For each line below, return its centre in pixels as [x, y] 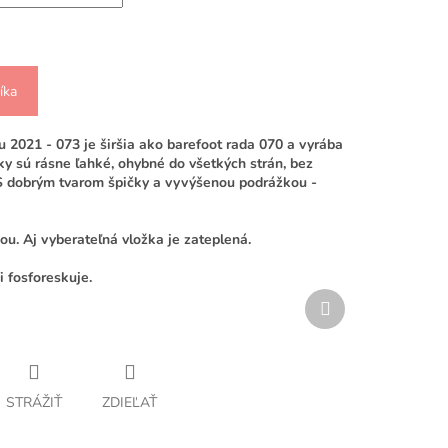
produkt [354, 317]
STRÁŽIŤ [34, 403]
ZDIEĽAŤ [129, 403]
